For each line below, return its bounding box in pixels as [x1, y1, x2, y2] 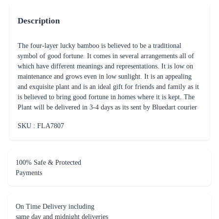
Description [18, 16, 60, 25]
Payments [16, 169, 42, 176]
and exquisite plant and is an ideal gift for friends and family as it [18, 83, 199, 90]
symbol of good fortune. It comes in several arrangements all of [18, 52, 194, 60]
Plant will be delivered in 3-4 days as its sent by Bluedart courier [18, 104, 197, 111]
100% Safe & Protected [16, 159, 81, 166]
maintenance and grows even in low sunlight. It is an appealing [18, 73, 192, 80]
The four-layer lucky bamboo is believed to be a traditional [18, 42, 181, 49]
